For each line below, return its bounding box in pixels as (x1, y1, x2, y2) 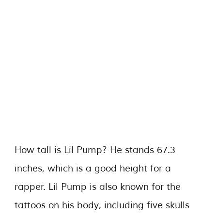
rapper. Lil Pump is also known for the (15, 181, 181, 193)
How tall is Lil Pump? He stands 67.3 (15, 144, 175, 156)
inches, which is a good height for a (15, 162, 171, 174)
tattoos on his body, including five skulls (15, 199, 189, 211)
